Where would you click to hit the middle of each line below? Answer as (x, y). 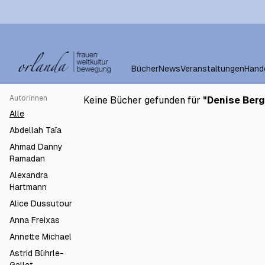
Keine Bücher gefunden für (143, 100)
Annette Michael (41, 237)
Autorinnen (28, 98)
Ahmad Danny (36, 147)
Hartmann (28, 187)
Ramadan (27, 159)
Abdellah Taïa (35, 130)
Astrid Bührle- (37, 253)
